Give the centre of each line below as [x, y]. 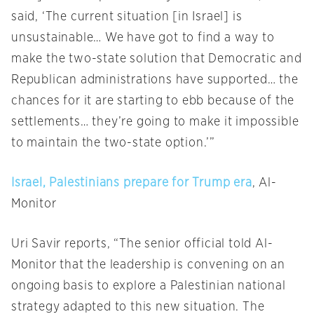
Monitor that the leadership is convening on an [148, 265]
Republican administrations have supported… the [155, 80]
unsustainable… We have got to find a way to [143, 38]
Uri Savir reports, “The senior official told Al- [142, 244]
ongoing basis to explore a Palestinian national [149, 286]
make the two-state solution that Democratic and [157, 59]
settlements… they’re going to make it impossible [155, 122]
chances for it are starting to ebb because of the [153, 101]
